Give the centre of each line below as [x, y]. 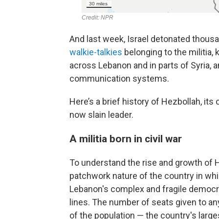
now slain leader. [101, 115]
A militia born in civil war [126, 139]
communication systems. [119, 78]
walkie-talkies [96, 52]
